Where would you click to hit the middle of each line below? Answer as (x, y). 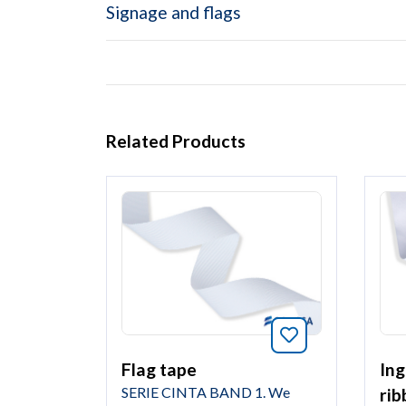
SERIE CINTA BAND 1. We (206, 391)
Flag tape (159, 369)
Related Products (176, 141)
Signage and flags (174, 13)
